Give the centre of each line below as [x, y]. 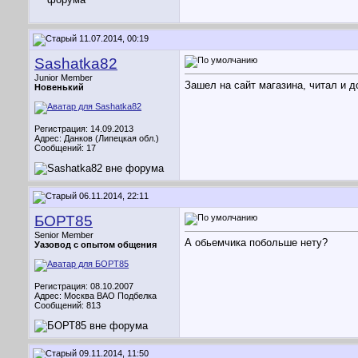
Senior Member [64, 235]
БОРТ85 [64, 221]
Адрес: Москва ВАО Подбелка [95, 296]
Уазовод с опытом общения [95, 245]
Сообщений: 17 [65, 148]
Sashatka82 [76, 64]
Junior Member [64, 78]
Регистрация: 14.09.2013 [84, 129]
